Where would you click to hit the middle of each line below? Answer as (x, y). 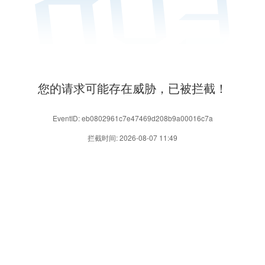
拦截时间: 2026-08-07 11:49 (132, 137)
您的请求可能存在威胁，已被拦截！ (132, 88)
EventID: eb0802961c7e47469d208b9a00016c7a (132, 118)
